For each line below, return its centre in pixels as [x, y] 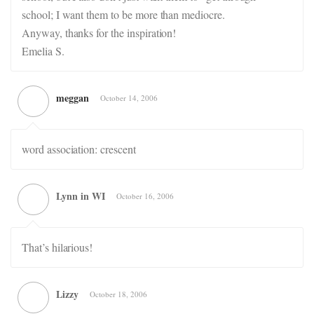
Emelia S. [43, 51]
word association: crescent [79, 149]
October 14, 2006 [129, 98]
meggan [73, 98]
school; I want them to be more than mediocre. [123, 14]
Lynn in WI [81, 196]
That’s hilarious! [57, 247]
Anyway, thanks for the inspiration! [99, 33]
